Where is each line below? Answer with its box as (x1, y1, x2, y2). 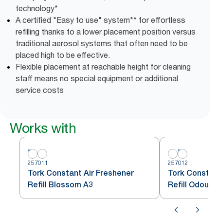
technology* (16, 3, 58, 13)
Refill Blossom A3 (28, 180, 93, 189)
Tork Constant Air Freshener (28, 168, 134, 178)
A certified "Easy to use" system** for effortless (16, 15, 185, 25)
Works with (10, 120, 76, 136)
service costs (16, 85, 64, 95)
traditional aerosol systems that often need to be (16, 38, 188, 48)
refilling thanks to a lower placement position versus (16, 27, 196, 36)
